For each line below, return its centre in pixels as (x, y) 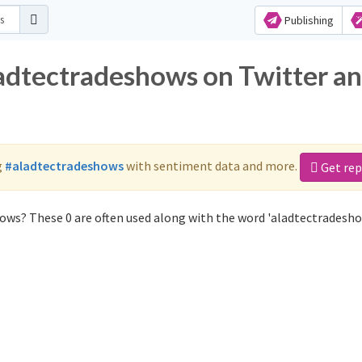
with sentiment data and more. (212, 165)
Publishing (307, 20)
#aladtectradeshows (64, 165)
